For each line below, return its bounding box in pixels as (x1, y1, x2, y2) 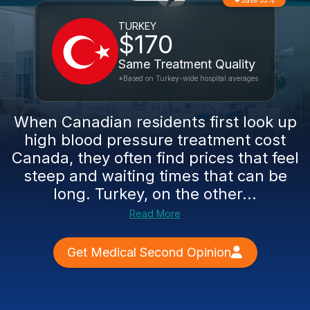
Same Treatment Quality (118, 57, 255, 71)
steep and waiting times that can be (23, 167, 287, 185)
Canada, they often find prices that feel (11, 149, 299, 167)
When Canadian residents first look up (13, 113, 297, 131)
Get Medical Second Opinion (66, 245, 231, 259)
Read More (129, 208, 181, 219)
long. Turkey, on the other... (53, 185, 257, 203)
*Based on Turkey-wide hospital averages (118, 74, 258, 82)
